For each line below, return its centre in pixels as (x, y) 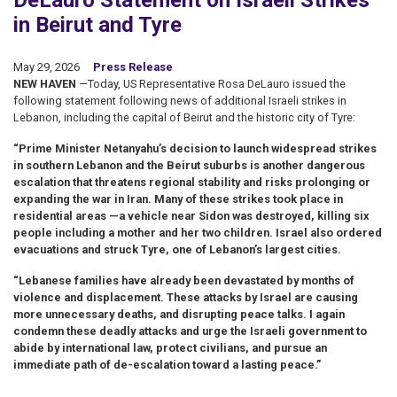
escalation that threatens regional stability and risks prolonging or (192, 182)
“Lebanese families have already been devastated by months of (184, 280)
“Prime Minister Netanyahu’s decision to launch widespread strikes (195, 148)
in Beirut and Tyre (97, 25)
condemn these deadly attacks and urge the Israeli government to (190, 331)
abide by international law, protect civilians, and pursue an (170, 348)
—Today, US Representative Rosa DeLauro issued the (212, 84)
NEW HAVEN (46, 84)
